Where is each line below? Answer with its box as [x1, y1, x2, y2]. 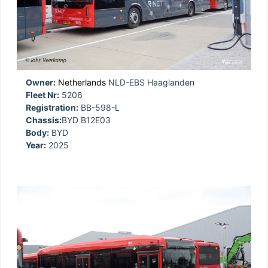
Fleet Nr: [26, 89, 59, 100]
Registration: [26, 102, 78, 112]
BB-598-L [78, 102, 120, 112]
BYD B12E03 [62, 114, 111, 125]
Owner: [26, 77, 56, 87]
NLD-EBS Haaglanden [106, 77, 194, 87]
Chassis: [26, 114, 62, 125]
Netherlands [58, 77, 106, 87]
